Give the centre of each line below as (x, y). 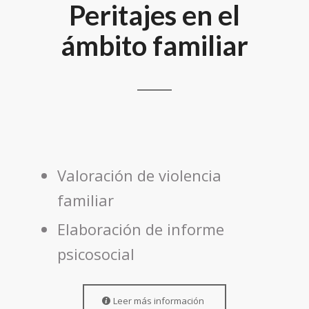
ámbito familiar (154, 45)
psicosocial (96, 253)
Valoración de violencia (139, 175)
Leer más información (158, 300)
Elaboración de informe (140, 229)
